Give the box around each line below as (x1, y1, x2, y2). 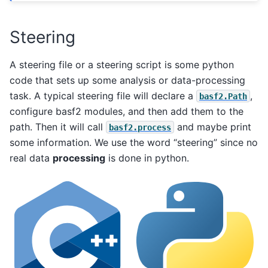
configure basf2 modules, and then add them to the (10, 105, 243, 117)
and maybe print (174, 120, 251, 133)
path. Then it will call (10, 120, 106, 133)
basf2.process (109, 122, 171, 132)
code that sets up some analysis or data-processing (10, 74, 245, 86)
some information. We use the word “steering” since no (10, 136, 258, 148)
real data (10, 151, 53, 164)
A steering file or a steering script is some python (10, 58, 234, 71)
